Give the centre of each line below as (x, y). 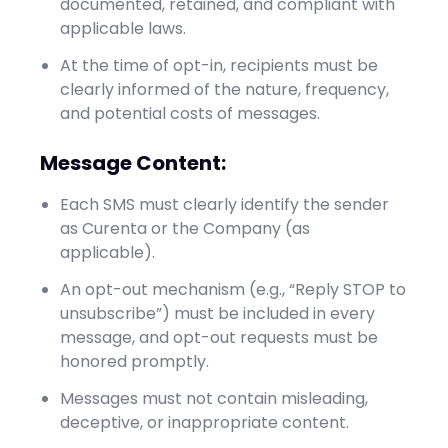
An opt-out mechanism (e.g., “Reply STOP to (233, 289)
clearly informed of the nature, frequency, (224, 89)
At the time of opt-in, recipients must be (219, 65)
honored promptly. (134, 361)
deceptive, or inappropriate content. (204, 422)
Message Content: (133, 163)
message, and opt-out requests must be (219, 337)
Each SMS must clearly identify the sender (224, 204)
